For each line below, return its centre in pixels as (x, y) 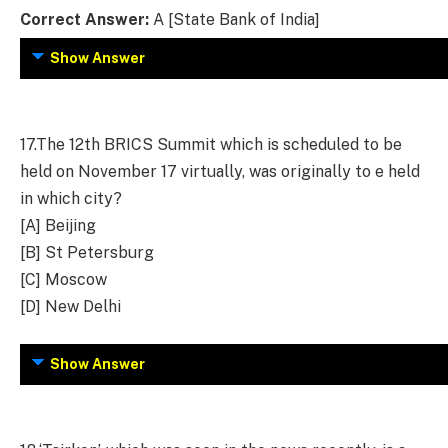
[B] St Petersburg (87, 252)
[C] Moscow (63, 279)
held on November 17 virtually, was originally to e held (220, 171)
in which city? (71, 198)
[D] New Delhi (70, 306)
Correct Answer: (84, 20)
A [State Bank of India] (234, 20)
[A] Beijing (58, 225)
